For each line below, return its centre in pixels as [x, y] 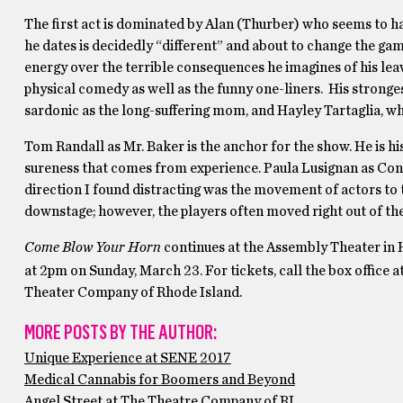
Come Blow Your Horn [92, 248]
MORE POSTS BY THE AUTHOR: [120, 333]
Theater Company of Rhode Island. [133, 293]
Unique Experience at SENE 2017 [127, 358]
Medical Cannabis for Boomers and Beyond [159, 380]
